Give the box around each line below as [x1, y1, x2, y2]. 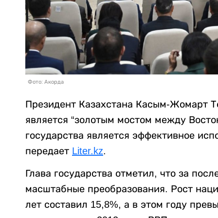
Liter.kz [72, 145, 103, 157]
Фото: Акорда [28, 79, 64, 85]
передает [25, 145, 72, 157]
